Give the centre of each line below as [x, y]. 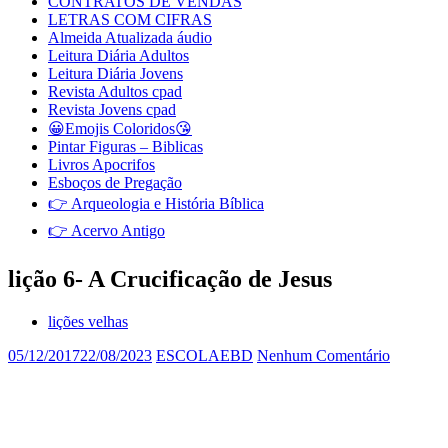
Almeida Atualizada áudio [130, 37]
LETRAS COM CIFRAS [130, 19]
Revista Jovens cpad [112, 109]
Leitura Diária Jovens [115, 73]
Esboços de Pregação [115, 182]
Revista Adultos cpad [115, 91]
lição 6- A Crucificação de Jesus [170, 278]
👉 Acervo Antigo [106, 230]
